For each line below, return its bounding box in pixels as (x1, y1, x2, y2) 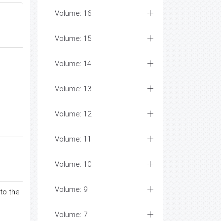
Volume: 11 (55, 135, 91, 144)
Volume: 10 (55, 160, 91, 169)
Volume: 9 (55, 185, 87, 194)
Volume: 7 (55, 210, 87, 219)
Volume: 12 (55, 110, 91, 118)
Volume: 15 (55, 34, 91, 43)
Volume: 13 (55, 84, 91, 93)
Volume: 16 (55, 9, 91, 18)
